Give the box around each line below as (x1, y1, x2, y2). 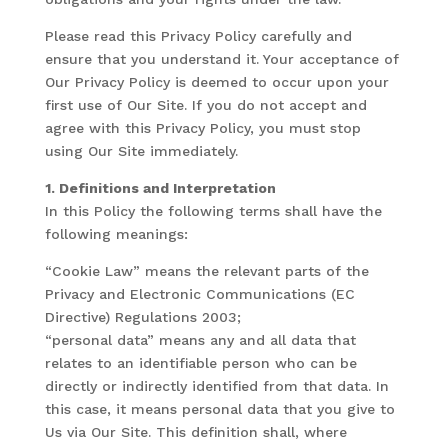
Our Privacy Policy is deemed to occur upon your (44, 74, 389, 90)
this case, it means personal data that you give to (44, 401, 395, 417)
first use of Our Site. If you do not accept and (44, 97, 367, 113)
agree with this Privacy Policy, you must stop (44, 120, 361, 136)
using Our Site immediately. (44, 143, 238, 159)
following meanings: (44, 226, 188, 242)
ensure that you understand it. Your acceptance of (44, 51, 399, 67)
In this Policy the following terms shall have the (44, 203, 382, 219)
